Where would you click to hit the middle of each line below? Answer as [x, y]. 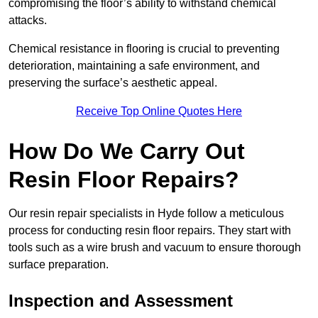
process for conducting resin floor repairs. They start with [150, 231]
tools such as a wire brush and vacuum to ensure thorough [155, 248]
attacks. [28, 21]
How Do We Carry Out [127, 152]
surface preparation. [59, 265]
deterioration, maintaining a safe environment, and [134, 66]
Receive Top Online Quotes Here [159, 111]
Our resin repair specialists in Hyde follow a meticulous [146, 214]
